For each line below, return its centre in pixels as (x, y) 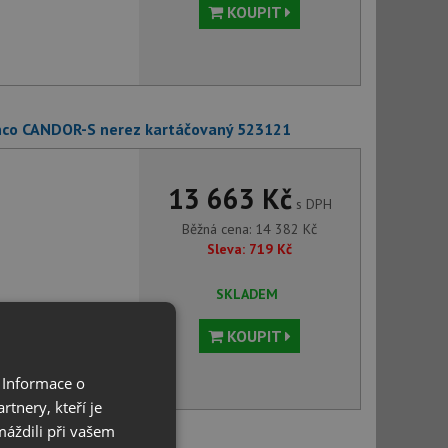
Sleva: (226, 249)
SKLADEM (246, 294)
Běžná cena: (219, 229)
